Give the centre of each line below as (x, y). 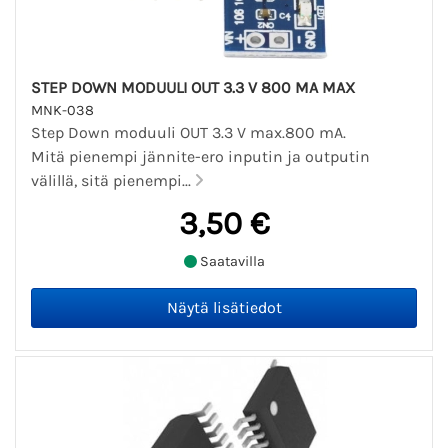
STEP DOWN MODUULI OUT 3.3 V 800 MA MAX (193, 88)
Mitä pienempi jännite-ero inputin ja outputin (200, 157)
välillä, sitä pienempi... (113, 181)
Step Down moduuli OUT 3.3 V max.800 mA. (188, 133)
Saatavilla (230, 261)
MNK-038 (62, 111)
